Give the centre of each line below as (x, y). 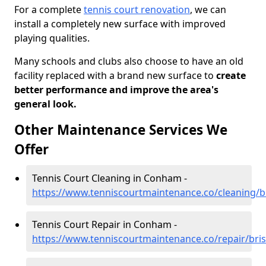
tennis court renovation (137, 9)
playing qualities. (52, 38)
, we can (208, 9)
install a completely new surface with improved (120, 24)
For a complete (49, 9)
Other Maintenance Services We (121, 130)
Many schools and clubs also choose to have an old (129, 61)
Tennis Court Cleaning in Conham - (110, 178)
